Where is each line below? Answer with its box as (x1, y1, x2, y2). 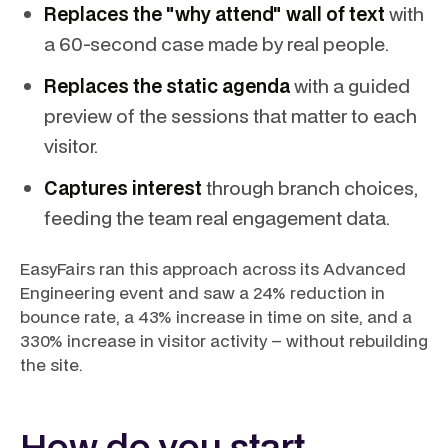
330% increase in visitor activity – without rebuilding (20, 329, 428, 352)
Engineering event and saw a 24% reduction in (20, 281, 385, 304)
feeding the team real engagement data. (44, 205, 390, 230)
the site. (20, 353, 83, 376)
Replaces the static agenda (44, 73, 290, 98)
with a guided (290, 73, 410, 98)
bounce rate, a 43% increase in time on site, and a (20, 305, 412, 328)
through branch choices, (202, 175, 418, 200)
